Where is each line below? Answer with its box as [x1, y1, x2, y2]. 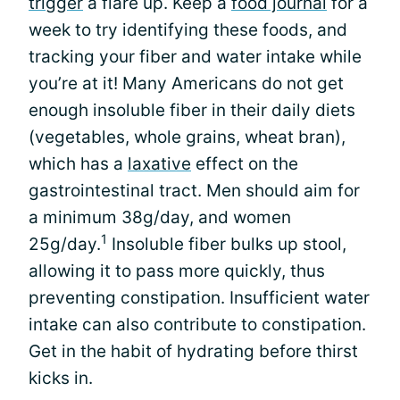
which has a [29, 154, 128, 174]
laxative [128, 154, 191, 174]
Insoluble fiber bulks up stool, [107, 234, 346, 254]
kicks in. [29, 368, 93, 388]
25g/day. [29, 234, 101, 254]
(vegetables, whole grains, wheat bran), [29, 127, 346, 147]
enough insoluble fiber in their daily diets [29, 100, 355, 121]
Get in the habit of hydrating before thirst [29, 341, 358, 362]
